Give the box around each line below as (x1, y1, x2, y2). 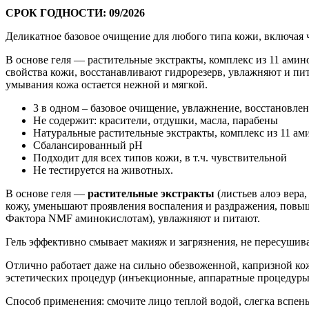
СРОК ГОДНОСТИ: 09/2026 (6, 6, 145, 19)
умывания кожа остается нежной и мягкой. (6, 78, 208, 90)
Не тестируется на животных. (33, 163, 173, 176)
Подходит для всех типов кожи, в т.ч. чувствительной (33, 151, 287, 163)
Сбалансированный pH (33, 139, 143, 151)
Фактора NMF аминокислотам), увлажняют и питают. (6, 212, 260, 224)
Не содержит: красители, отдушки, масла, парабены (33, 114, 278, 126)
